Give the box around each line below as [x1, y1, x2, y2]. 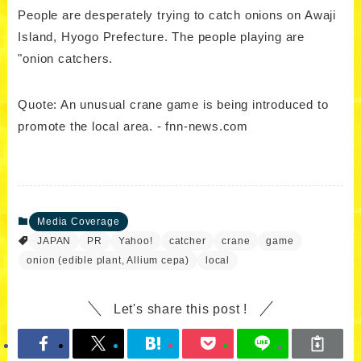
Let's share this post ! [113, 301, 248, 317]
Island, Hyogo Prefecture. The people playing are [18, 29, 305, 44]
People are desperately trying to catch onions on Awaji [18, 7, 336, 22]
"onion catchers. [18, 51, 114, 65]
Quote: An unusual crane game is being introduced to [18, 97, 329, 111]
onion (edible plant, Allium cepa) [27, 255, 190, 267]
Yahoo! [118, 235, 153, 247]
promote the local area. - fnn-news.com [18, 118, 249, 133]
